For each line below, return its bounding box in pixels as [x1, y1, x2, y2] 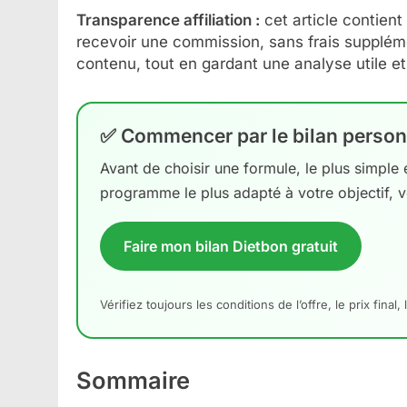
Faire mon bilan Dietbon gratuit [124, 236, 338, 255]
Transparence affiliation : [76, 10, 260, 29]
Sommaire [76, 366, 190, 395]
